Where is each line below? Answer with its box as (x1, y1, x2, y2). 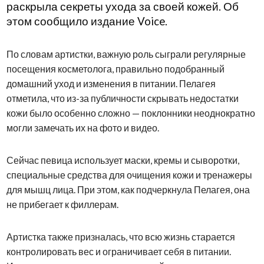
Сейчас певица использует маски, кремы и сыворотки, (6, 154, 239, 166)
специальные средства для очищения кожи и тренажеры (6, 169, 252, 181)
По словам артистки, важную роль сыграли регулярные (6, 48, 246, 60)
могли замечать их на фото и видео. (6, 122, 159, 134)
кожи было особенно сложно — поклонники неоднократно (6, 107, 255, 119)
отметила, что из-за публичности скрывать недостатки (6, 93, 239, 104)
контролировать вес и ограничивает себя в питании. (6, 246, 231, 258)
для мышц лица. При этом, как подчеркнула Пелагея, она (6, 184, 250, 196)
